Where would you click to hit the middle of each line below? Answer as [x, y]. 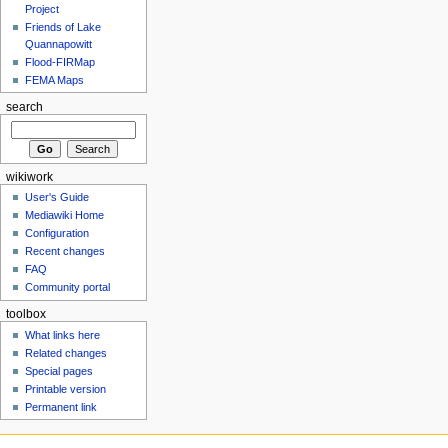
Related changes [66, 352]
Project [42, 8]
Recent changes [65, 251]
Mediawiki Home [65, 215]
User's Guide [57, 197]
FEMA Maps [55, 79]
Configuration [57, 233]
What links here [63, 334]
